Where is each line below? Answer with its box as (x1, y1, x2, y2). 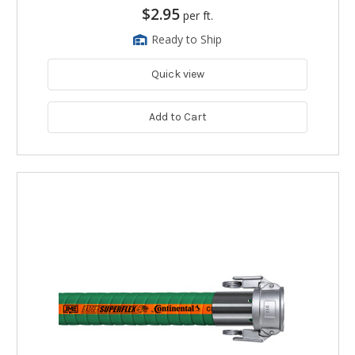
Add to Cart (148, 110, 207, 124)
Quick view (151, 67, 204, 82)
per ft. (183, 8, 213, 24)
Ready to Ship (151, 32, 222, 48)
